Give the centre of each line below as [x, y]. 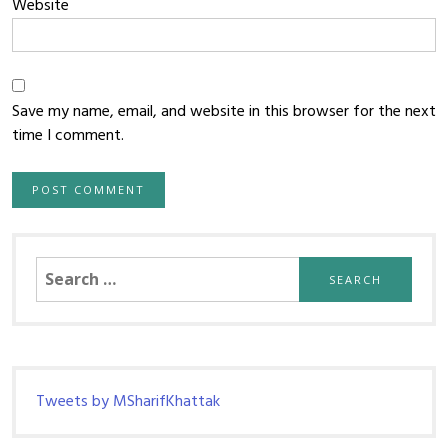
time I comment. [68, 136]
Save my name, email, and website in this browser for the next [224, 112]
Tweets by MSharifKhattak [128, 402]
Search [58, 268]
